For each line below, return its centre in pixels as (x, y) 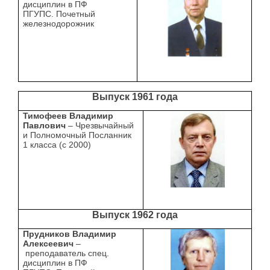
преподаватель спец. (66, 253)
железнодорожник (59, 24)
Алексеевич (49, 244)
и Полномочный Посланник (77, 135)
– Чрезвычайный (101, 126)
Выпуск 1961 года (135, 97)
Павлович (46, 126)
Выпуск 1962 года (135, 215)
